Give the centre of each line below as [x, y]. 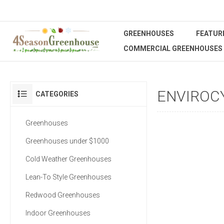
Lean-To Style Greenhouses [68, 177]
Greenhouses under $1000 [67, 141]
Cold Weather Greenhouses [68, 159]
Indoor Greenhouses [58, 213]
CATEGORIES [57, 94]
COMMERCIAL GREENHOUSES [173, 48]
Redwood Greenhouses [63, 195]
